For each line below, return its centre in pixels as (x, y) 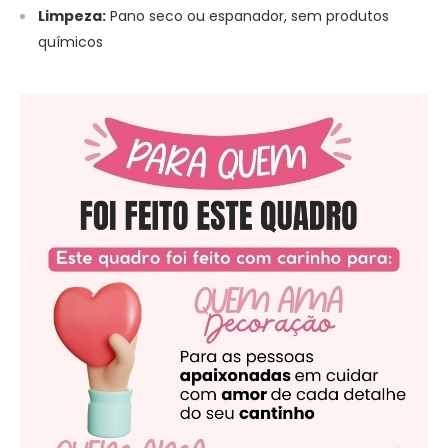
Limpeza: (72, 15)
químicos (70, 41)
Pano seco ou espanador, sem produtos (247, 15)
